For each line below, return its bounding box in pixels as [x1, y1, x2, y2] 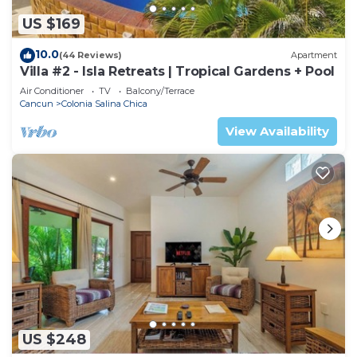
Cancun [20, 97, 53, 109]
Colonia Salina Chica [61, 97, 147, 109]
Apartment [291, 49, 337, 61]
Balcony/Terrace [126, 84, 194, 96]
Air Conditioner [20, 84, 84, 96]
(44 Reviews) [59, 49, 122, 61]
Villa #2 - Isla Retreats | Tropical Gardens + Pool [20, 63, 335, 79]
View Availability [226, 123, 329, 139]
